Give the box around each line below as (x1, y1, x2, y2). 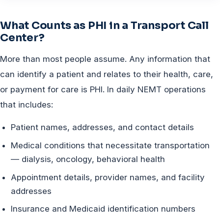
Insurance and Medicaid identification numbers (11, 204, 196, 214)
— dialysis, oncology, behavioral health (11, 154, 165, 164)
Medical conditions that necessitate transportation (11, 140, 210, 150)
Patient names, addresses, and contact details (11, 122, 194, 132)
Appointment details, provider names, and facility (11, 172, 205, 182)
